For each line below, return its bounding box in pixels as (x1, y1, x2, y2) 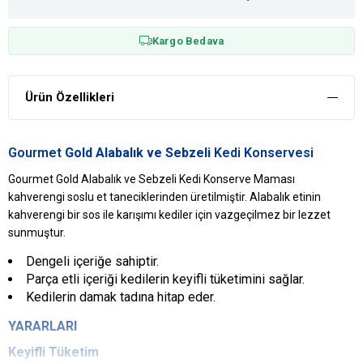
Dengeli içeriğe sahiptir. (26, 253, 159, 269)
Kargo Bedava (152, 34, 224, 47)
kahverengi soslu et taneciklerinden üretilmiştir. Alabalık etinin (8, 190, 321, 203)
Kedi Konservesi (214, 144, 314, 160)
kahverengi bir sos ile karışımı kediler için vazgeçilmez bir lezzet (8, 207, 331, 221)
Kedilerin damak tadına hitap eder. (26, 288, 216, 305)
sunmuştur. (8, 225, 66, 239)
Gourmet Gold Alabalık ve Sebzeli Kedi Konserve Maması (8, 172, 295, 186)
